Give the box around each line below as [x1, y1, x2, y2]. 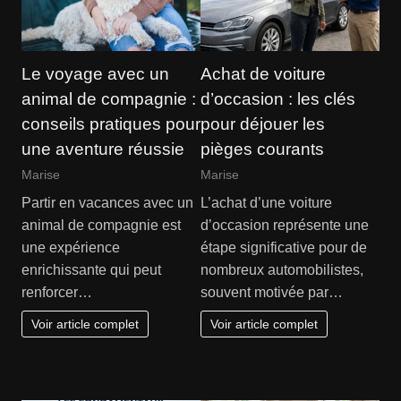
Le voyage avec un [21, 64, 169, 84]
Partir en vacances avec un [21, 194, 193, 210]
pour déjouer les [200, 115, 325, 134]
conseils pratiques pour [21, 115, 200, 134]
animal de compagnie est [21, 217, 181, 233]
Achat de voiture [200, 64, 326, 84]
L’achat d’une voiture [200, 194, 332, 210]
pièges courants [200, 140, 324, 159]
